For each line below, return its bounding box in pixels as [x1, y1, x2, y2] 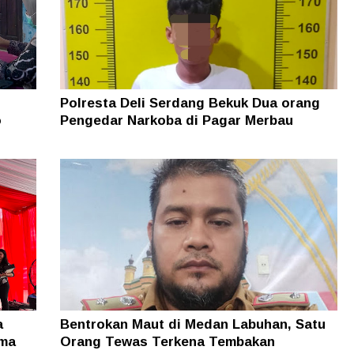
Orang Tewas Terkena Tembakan [59, 334, 275, 350]
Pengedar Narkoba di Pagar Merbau [59, 113, 293, 129]
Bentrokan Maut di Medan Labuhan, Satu [59, 317, 326, 333]
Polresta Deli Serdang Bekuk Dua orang [59, 96, 320, 111]
